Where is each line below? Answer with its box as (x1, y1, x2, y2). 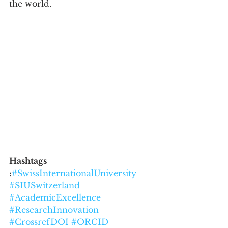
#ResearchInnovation (9, 204, 99, 215)
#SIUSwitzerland (9, 180, 80, 190)
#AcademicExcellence (9, 192, 101, 203)
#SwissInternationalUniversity (12, 167, 136, 178)
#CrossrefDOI (9, 216, 69, 227)
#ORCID (71, 216, 108, 227)
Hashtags (9, 155, 49, 166)
